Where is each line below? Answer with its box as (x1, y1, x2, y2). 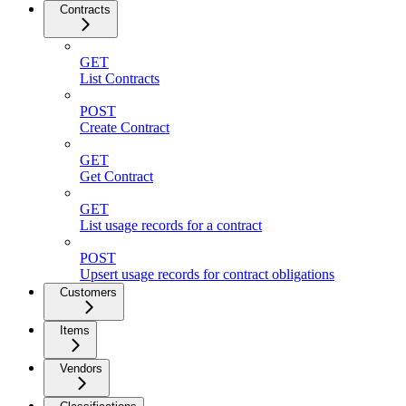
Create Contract (80, 119, 169, 135)
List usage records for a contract (80, 217, 262, 233)
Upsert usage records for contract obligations (80, 266, 334, 282)
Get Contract (80, 168, 153, 184)
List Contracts (80, 70, 159, 86)
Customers (60, 285, 117, 299)
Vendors (60, 361, 102, 375)
